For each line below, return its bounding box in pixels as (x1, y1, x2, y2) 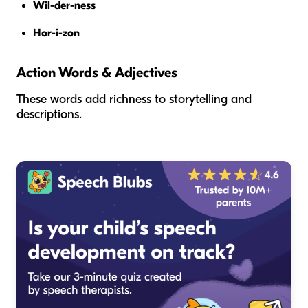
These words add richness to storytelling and (16, 91, 252, 107)
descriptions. (16, 107, 82, 122)
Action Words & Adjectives (16, 64, 177, 80)
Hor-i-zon (33, 26, 80, 39)
